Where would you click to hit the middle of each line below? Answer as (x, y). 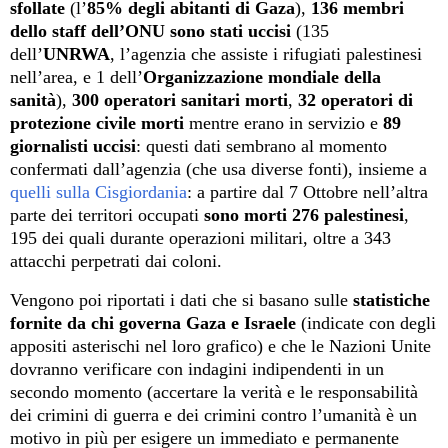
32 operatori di (355, 100)
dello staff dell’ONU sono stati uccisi (150, 31)
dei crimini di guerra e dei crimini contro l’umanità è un (213, 415)
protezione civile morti (97, 123)
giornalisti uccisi (73, 146)
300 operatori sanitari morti (180, 100)
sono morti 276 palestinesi (301, 215)
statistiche (391, 300)
